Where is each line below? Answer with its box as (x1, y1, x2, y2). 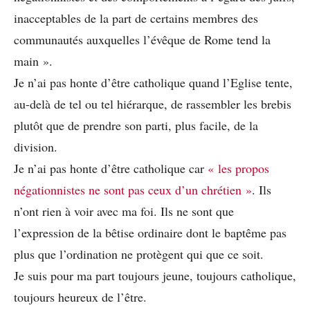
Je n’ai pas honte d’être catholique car (14, 160, 208, 177)
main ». (14, 53, 53, 70)
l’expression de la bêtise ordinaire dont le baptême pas (14, 224, 286, 241)
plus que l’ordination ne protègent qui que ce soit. (14, 246, 264, 263)
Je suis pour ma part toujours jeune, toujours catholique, (14, 267, 296, 284)
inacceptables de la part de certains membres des (14, 10, 258, 27)
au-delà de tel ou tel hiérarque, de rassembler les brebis (14, 95, 291, 113)
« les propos (208, 160, 269, 177)
